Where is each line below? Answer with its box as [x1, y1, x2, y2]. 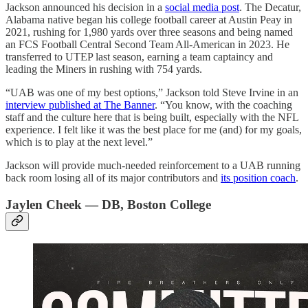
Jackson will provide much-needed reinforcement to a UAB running [5, 159, 300, 171]
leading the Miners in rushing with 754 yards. [5, 63, 202, 75]
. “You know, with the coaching [155, 98, 292, 111]
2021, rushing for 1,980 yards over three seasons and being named [5, 25, 293, 38]
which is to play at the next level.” [5, 135, 153, 148]
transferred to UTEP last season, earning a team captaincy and [5, 50, 273, 63]
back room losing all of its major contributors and [5, 171, 221, 184]
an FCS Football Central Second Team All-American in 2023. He [5, 38, 289, 50]
